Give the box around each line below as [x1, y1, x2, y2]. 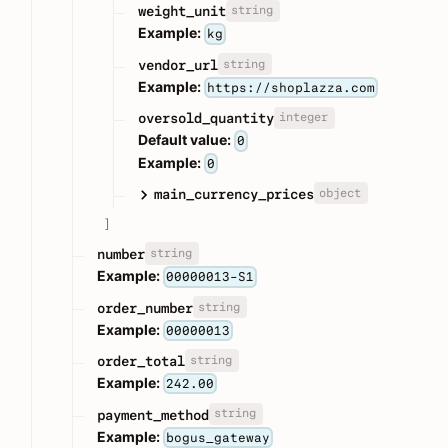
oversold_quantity [138, 110, 274, 127]
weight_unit [138, 3, 226, 20]
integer [278, 110, 328, 125]
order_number [97, 299, 193, 316]
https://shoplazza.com [207, 80, 376, 96]
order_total [97, 353, 185, 370]
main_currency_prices [154, 185, 314, 202]
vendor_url [138, 56, 218, 73]
